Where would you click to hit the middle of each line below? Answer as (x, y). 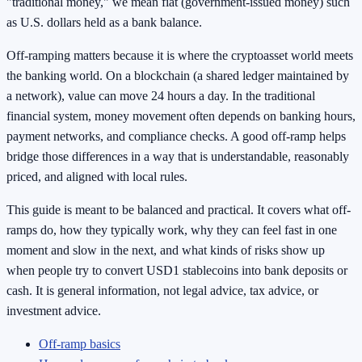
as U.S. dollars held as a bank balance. (104, 23)
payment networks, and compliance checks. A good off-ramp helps (176, 137)
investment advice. (54, 311)
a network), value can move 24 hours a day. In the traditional (161, 96)
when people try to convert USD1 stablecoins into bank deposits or (177, 271)
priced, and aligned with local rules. (97, 177)
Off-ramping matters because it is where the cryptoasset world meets (180, 56)
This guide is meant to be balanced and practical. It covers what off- (179, 210)
